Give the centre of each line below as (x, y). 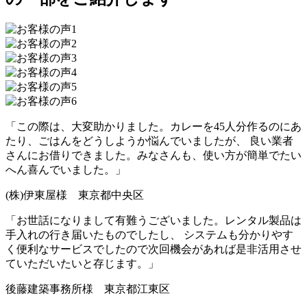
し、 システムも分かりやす (226, 235)
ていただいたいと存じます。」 (82, 264)
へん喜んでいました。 (60, 170)
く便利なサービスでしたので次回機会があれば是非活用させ (153, 249)
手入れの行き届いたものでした (82, 235)
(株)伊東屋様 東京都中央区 (75, 195)
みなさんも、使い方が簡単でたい (219, 156)
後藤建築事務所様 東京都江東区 (88, 289)
